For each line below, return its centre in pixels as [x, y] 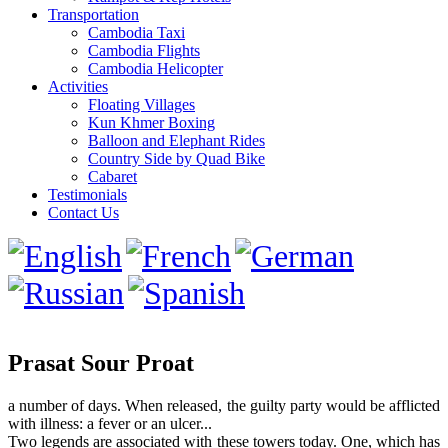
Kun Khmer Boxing [151, 122]
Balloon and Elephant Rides [176, 140]
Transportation [93, 14]
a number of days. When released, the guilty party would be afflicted [224, 405]
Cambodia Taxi [136, 32]
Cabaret [112, 176]
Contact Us [83, 212]
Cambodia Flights [144, 50]
